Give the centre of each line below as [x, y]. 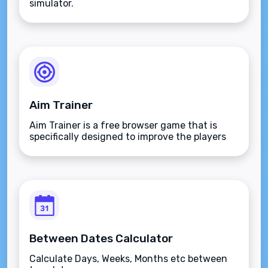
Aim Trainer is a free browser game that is [123, 125]
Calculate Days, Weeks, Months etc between [128, 259]
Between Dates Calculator [101, 238]
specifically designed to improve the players [128, 137]
